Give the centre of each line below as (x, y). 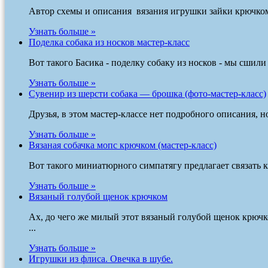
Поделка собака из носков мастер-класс (109, 42)
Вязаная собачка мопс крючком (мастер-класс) (123, 145)
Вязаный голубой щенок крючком (98, 196)
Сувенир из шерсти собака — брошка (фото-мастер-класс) (147, 93)
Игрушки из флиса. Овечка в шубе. (101, 258)
